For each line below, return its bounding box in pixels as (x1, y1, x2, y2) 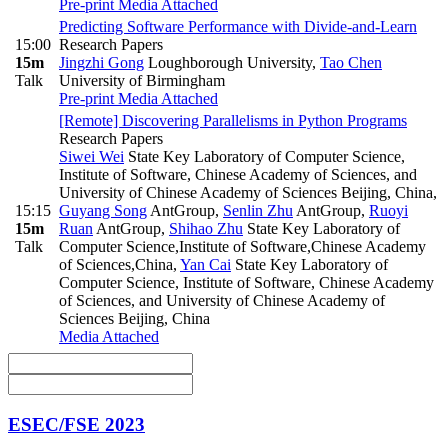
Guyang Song (59, 202, 147, 220)
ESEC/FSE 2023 (8, 413, 145, 435)
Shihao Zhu (169, 220, 243, 238)
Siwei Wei (59, 148, 124, 166)
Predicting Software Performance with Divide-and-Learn (59, 18, 417, 36)
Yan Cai (180, 256, 231, 274)
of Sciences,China (59, 256, 173, 274)
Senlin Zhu (223, 202, 293, 220)
